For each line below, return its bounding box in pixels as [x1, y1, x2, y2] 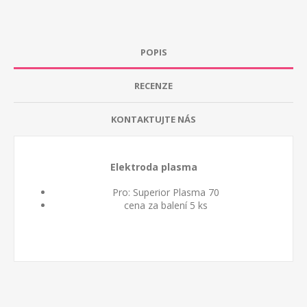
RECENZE [134, 79, 173, 93]
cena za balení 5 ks [124, 199, 208, 212]
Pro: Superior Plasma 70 [112, 186, 219, 199]
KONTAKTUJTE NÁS [111, 113, 196, 126]
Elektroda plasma [110, 160, 197, 174]
